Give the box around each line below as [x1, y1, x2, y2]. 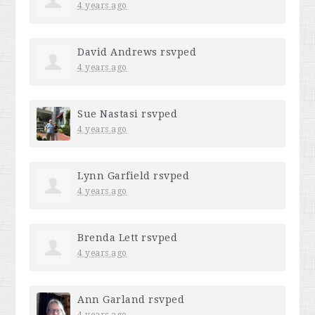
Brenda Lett [77, 231, 139, 243]
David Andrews [77, 46, 157, 58]
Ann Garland [77, 293, 146, 305]
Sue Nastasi [77, 108, 139, 120]
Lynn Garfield [77, 169, 150, 181]
